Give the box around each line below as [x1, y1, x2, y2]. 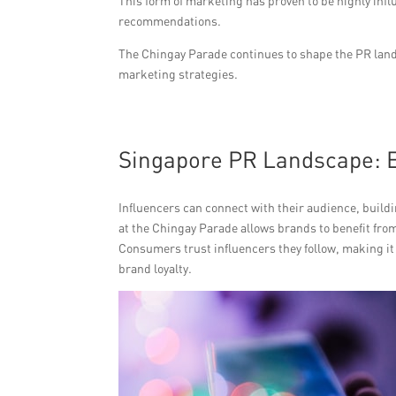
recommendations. [118, 13, 222, 28]
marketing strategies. [118, 66, 239, 81]
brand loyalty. [118, 261, 193, 276]
